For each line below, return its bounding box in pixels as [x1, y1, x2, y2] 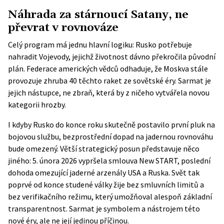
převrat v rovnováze [8, 20, 118, 35]
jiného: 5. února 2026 [8, 155, 78, 165]
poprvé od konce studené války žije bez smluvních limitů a [8, 179, 204, 189]
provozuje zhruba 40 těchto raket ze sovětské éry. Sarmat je [8, 75, 211, 85]
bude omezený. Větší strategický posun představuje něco [8, 143, 199, 153]
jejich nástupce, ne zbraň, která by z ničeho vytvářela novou [8, 87, 209, 97]
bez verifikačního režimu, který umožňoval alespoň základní [8, 191, 212, 201]
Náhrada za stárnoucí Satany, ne [8, 7, 188, 22]
